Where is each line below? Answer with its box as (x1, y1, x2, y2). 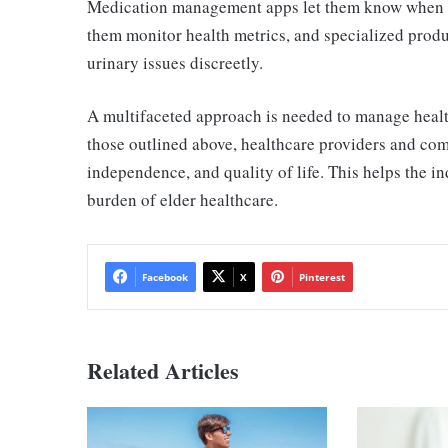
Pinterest (299, 270, 345, 285)
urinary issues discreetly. (87, 51, 263, 75)
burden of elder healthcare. (87, 188, 278, 212)
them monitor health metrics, (87, 23, 294, 47)
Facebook (142, 270, 188, 285)
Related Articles (87, 354, 239, 388)
